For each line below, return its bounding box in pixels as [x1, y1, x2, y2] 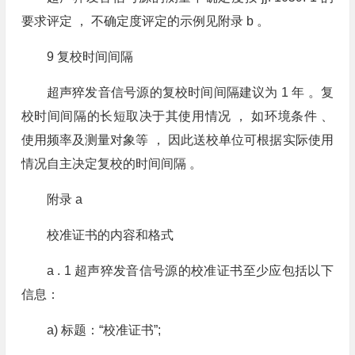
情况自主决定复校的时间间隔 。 [21, 157, 202, 170]
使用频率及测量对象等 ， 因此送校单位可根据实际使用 [21, 133, 334, 147]
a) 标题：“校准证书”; [46, 323, 161, 337]
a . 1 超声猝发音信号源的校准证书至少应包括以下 [46, 264, 334, 277]
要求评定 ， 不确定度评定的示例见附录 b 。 [21, 14, 269, 28]
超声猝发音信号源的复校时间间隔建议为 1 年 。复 [46, 86, 334, 99]
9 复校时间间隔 [46, 50, 133, 63]
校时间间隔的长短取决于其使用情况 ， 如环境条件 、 [21, 109, 334, 123]
